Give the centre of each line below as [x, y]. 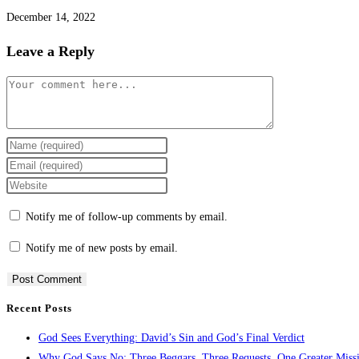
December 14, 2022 [51, 18]
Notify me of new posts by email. [102, 248]
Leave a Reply [50, 52]
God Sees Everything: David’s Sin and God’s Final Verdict [171, 337]
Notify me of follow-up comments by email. [127, 217]
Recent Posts [39, 309]
